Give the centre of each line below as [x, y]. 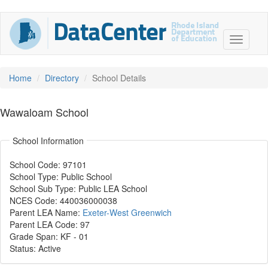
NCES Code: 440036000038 [63, 200]
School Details [119, 78]
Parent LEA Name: [46, 212]
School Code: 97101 [48, 165]
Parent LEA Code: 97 [50, 224]
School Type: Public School [61, 176]
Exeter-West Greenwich [127, 212]
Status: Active [35, 248]
